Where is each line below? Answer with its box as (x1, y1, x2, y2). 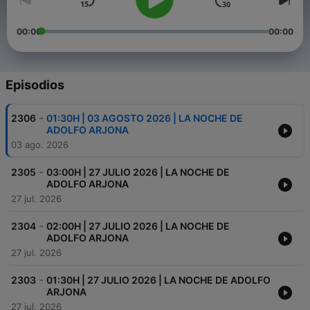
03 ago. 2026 (11, 139, 69, 151)
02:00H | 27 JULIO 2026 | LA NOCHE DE (46, 220, 230, 232)
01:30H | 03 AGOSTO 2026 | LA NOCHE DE (46, 112, 243, 125)
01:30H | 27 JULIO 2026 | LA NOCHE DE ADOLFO (46, 274, 271, 286)
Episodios (6, 77, 64, 93)
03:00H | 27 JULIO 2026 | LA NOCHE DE (46, 166, 230, 179)
